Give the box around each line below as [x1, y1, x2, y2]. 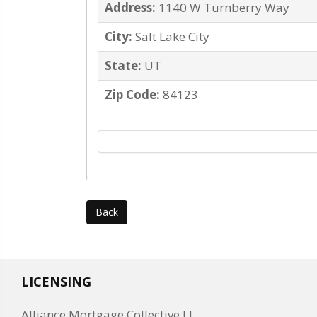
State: [105, 57, 142, 74]
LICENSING [21, 273, 91, 290]
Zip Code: [105, 86, 160, 103]
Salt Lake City [135, 28, 209, 45]
